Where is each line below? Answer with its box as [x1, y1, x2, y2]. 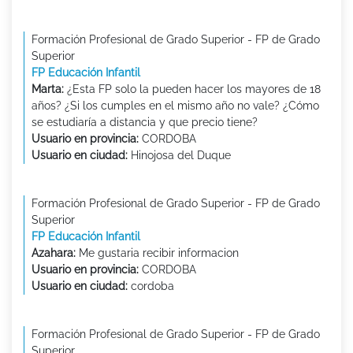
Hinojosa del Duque [128, 149, 231, 162]
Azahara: [32, 247, 76, 260]
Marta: [32, 83, 64, 96]
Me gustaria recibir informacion [76, 247, 239, 260]
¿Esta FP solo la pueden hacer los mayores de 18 [64, 83, 321, 96]
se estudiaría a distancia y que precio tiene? [32, 116, 258, 129]
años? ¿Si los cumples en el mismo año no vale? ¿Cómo [32, 99, 319, 113]
